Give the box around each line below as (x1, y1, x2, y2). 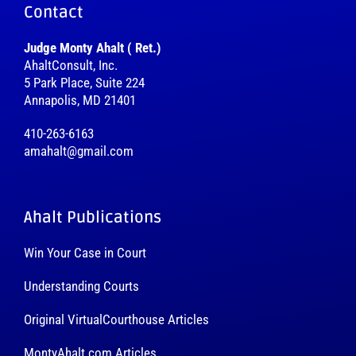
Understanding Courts (24, 277, 139, 294)
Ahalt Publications (24, 207, 161, 227)
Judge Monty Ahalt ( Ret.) (24, 39, 161, 56)
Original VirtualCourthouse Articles (24, 311, 209, 327)
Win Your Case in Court (24, 244, 146, 261)
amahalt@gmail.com (24, 142, 133, 159)
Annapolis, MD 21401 (24, 91, 136, 108)
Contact (24, 2, 83, 22)
